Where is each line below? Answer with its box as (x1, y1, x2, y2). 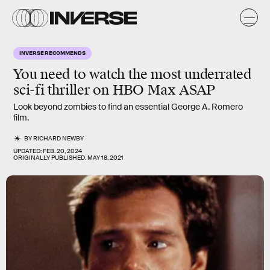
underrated (184, 66, 251, 83)
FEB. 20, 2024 (43, 147, 82, 155)
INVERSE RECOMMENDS (19, 49, 86, 56)
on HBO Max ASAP (89, 81, 216, 99)
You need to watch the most (13, 66, 185, 83)
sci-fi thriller (13, 81, 90, 99)
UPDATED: (13, 147, 43, 155)
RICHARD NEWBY (33, 134, 84, 142)
